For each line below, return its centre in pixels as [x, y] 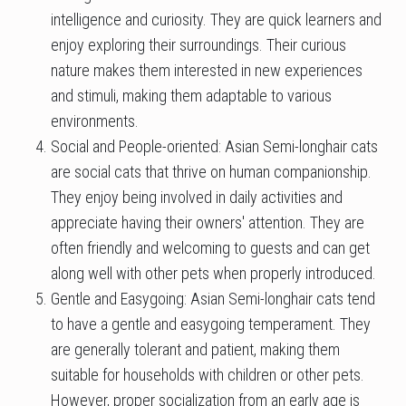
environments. [95, 121]
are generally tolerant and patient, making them [195, 350]
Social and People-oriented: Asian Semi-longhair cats [214, 147]
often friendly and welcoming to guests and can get [210, 248]
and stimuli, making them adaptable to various [191, 96]
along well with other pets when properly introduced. [213, 274]
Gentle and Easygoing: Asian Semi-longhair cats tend [213, 299]
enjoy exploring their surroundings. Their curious [198, 45]
